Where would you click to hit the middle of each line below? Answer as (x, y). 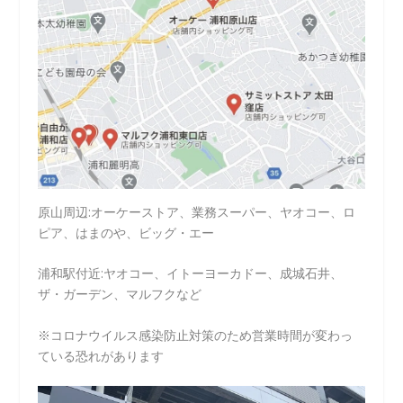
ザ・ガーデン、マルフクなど (120, 294)
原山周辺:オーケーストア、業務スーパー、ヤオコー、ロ (197, 212)
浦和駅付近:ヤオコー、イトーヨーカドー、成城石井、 (191, 273)
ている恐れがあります (101, 355)
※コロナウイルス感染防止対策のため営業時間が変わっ (196, 335)
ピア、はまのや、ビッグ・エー (126, 233)
